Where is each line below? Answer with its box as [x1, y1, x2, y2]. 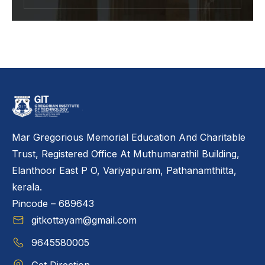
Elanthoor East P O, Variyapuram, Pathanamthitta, [12, 164, 237, 177]
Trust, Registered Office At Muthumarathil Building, [12, 148, 240, 160]
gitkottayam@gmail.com [31, 214, 137, 227]
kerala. [12, 181, 42, 193]
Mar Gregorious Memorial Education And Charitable [12, 131, 245, 144]
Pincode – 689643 [12, 198, 94, 210]
